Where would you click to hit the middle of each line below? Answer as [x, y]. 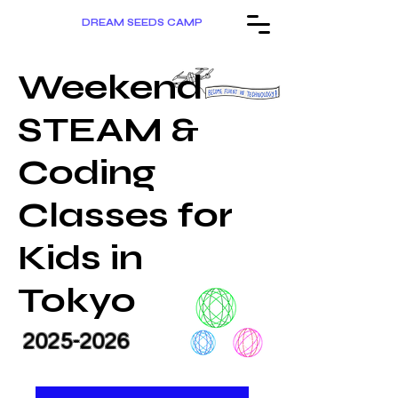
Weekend [110, 87]
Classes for [125, 215]
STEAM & [108, 130]
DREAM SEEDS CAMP [142, 23]
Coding [87, 172]
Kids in [80, 258]
